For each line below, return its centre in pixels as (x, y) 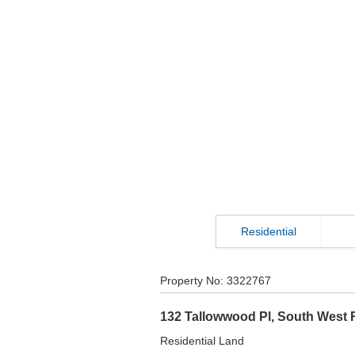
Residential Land (202, 341)
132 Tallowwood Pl (216, 317)
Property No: (193, 281)
